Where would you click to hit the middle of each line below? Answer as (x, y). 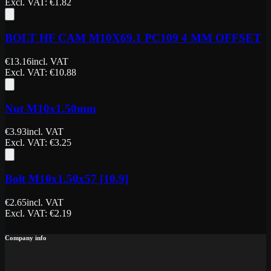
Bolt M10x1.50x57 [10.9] (67, 179)
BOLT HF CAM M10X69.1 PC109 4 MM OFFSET (133, 38)
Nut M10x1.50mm (51, 108)
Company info (26, 237)
